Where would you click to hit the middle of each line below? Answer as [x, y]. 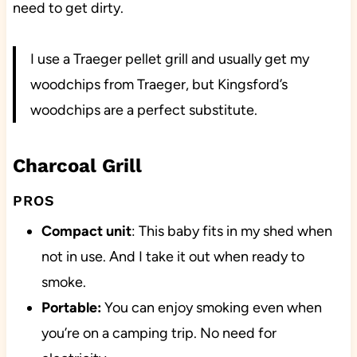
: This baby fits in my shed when [231, 231]
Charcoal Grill [77, 166]
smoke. [63, 282]
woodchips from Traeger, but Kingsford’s [159, 85]
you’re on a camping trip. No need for [159, 333]
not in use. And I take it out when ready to [173, 257]
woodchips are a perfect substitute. [143, 110]
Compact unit [86, 231]
